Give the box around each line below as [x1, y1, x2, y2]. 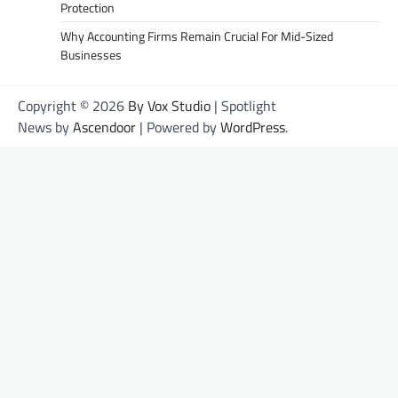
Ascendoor [73, 116, 136, 138]
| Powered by [136, 116, 220, 138]
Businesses [60, 45, 122, 64]
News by [18, 116, 73, 138]
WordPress [220, 116, 285, 138]
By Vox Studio [128, 95, 211, 116]
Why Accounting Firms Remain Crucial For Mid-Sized [60, 27, 333, 45]
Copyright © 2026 [18, 95, 128, 116]
